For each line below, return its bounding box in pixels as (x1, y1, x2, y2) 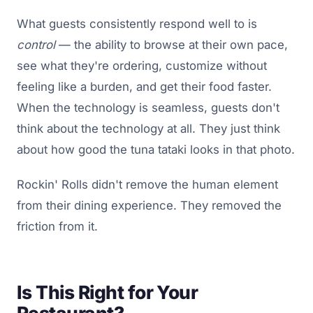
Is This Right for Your (17, 280, 198, 303)
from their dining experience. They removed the (17, 198, 282, 212)
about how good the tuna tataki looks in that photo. (17, 142, 295, 156)
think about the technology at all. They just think (17, 121, 280, 136)
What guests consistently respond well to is (17, 16, 257, 31)
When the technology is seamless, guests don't (17, 100, 279, 115)
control (17, 37, 55, 52)
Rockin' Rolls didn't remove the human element (17, 177, 278, 191)
